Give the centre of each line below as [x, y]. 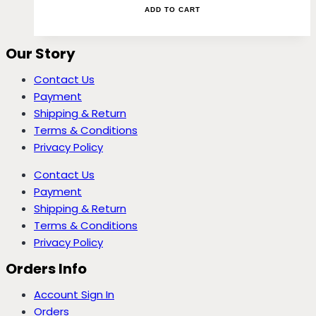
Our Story [41, 53]
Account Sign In [74, 294]
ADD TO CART [172, 9]
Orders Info [46, 268]
